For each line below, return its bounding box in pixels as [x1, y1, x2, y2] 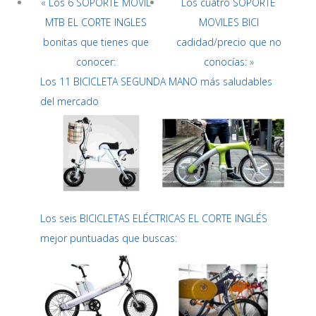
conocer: [76, 55, 116, 69]
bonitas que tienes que [43, 35, 150, 49]
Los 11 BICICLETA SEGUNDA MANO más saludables [40, 75, 273, 89]
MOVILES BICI [198, 16, 259, 30]
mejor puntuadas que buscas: [40, 231, 178, 245]
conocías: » [203, 55, 254, 69]
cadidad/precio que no [176, 35, 281, 49]
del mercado [40, 95, 99, 109]
